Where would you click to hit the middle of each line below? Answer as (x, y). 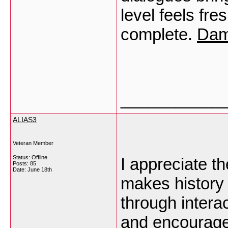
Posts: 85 (24, 163)
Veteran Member (33, 143)
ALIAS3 (25, 120)
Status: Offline (30, 157)
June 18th (40, 169)
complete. (159, 34)
